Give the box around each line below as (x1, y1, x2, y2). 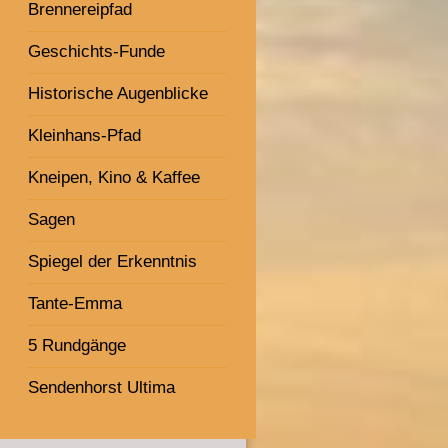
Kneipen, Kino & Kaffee (28, 167, 201, 187)
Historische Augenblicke (28, 83, 209, 103)
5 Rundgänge (28, 335, 127, 355)
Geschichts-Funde (28, 41, 166, 61)
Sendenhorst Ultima (28, 377, 176, 397)
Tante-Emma (28, 293, 123, 313)
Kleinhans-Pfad (28, 125, 142, 145)
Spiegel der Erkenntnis (28, 251, 198, 271)
